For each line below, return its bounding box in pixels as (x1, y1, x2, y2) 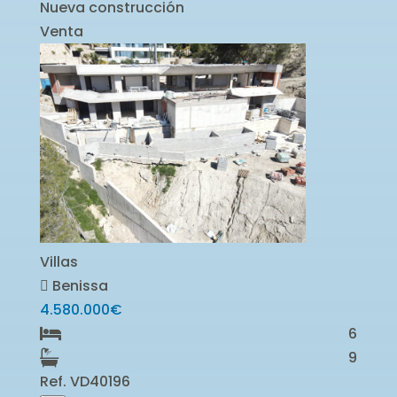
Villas (39, 251, 78, 272)
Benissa (48, 275, 108, 296)
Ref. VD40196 (39, 370, 130, 392)
